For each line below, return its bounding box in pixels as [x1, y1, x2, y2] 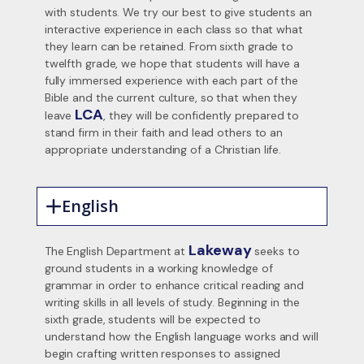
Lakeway [188, 240, 252, 260]
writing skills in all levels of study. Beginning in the [44, 295, 301, 310]
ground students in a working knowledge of [44, 261, 273, 275]
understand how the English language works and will [44, 329, 318, 344]
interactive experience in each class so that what [44, 22, 303, 37]
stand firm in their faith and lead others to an [44, 125, 284, 140]
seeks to [251, 244, 300, 258]
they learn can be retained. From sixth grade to [44, 39, 294, 54]
